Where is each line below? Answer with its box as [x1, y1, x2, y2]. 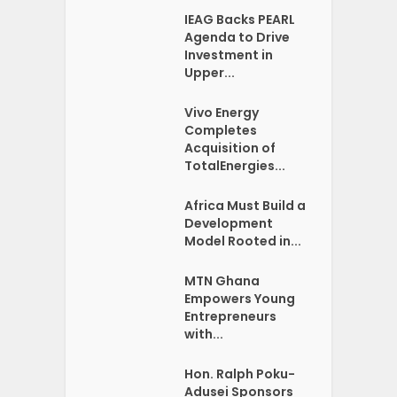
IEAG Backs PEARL [184, 11, 296, 29]
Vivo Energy [184, 104, 260, 122]
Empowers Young [184, 290, 296, 308]
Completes [184, 121, 258, 140]
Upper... [184, 64, 236, 82]
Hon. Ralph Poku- [184, 365, 296, 384]
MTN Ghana [184, 272, 261, 291]
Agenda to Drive [184, 28, 291, 47]
